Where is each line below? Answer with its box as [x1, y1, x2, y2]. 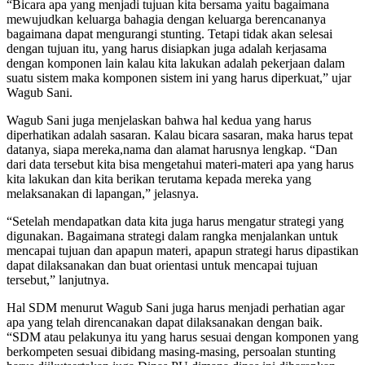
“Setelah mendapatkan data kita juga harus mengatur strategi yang [7, 213, 344, 228]
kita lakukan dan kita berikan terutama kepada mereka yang [7, 171, 311, 186]
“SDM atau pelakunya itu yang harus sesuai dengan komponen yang [7, 329, 358, 344]
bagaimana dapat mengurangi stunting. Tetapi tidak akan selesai [7, 26, 332, 41]
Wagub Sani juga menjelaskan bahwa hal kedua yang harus [7, 112, 311, 127]
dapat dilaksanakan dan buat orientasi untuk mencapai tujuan [7, 257, 318, 272]
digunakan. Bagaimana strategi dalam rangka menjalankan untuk [7, 228, 338, 243]
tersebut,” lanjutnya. [7, 272, 109, 287]
